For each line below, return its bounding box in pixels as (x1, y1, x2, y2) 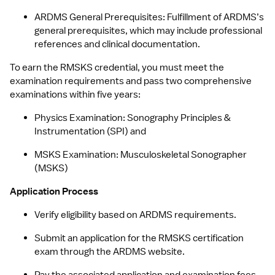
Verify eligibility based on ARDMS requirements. (34, 209, 236, 221)
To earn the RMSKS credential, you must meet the (10, 61, 224, 74)
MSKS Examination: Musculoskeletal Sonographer (34, 149, 247, 161)
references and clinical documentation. (34, 38, 200, 50)
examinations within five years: (10, 88, 141, 101)
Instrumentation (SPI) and (34, 125, 148, 137)
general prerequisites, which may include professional (34, 25, 262, 37)
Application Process (10, 185, 98, 198)
